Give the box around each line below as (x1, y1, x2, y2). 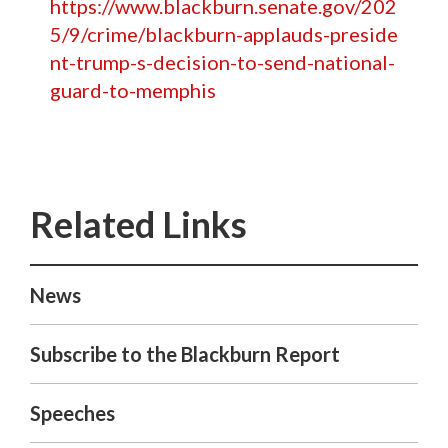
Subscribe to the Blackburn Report (30, 342, 340, 366)
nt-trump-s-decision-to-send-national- (50, 50, 395, 74)
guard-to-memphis (50, 78, 216, 102)
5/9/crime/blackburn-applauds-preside (50, 22, 398, 46)
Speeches (30, 401, 115, 425)
